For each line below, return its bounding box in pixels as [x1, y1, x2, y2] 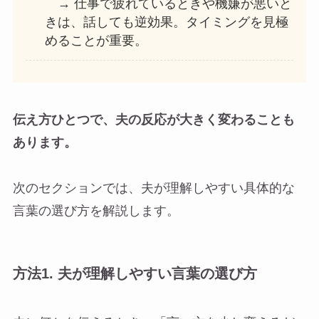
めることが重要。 [44, 33, 147, 48]
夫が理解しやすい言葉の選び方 [57, 265, 257, 281]
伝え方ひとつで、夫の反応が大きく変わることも [12, 112, 295, 127]
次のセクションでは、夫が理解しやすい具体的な [12, 180, 295, 195]
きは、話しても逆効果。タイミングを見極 [44, 15, 288, 30]
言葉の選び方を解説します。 [12, 203, 179, 218]
